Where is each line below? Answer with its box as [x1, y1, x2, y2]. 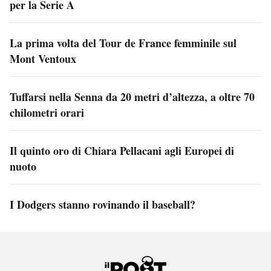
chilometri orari [10, 104, 84, 120]
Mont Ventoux [10, 50, 76, 67]
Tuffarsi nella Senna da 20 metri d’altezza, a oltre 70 [10, 88, 255, 105]
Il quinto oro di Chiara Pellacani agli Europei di [10, 142, 234, 158]
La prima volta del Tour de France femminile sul [10, 34, 237, 51]
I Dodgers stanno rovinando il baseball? [10, 196, 195, 212]
